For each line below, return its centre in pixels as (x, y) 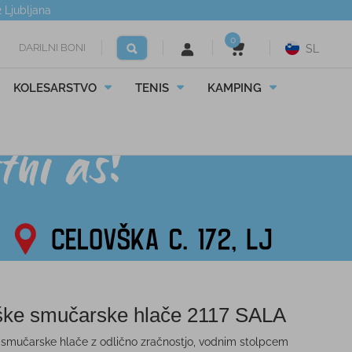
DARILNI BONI (52, 48)
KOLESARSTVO (55, 88)
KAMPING (234, 88)
